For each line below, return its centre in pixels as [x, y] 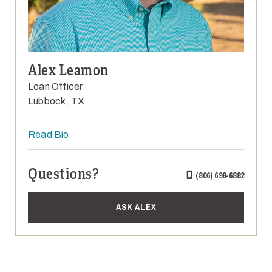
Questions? [63, 175]
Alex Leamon [68, 71]
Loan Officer [56, 87]
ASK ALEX [136, 207]
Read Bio [49, 135]
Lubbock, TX [56, 101]
